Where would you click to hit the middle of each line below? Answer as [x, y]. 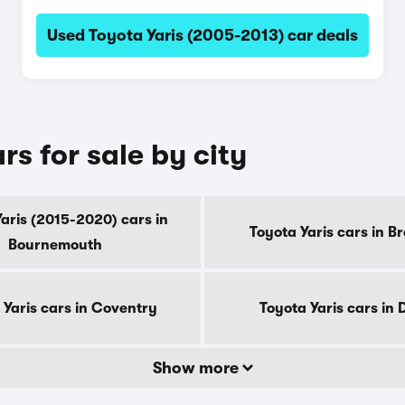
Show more [197, 368]
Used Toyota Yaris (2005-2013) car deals [202, 35]
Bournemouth [55, 245]
